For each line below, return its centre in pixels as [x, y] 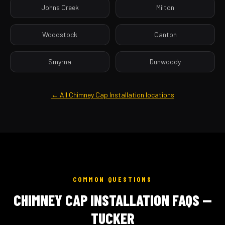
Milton [165, 7]
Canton [165, 34]
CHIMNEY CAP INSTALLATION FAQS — [113, 200]
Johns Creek [60, 7]
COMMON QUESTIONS [113, 179]
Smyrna [60, 62]
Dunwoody [165, 62]
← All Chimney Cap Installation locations [113, 95]
